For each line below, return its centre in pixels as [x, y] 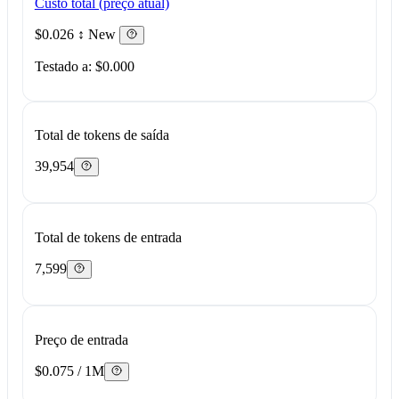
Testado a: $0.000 [84, 66]
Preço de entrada [81, 339]
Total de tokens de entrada [108, 237]
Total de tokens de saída [102, 135]
